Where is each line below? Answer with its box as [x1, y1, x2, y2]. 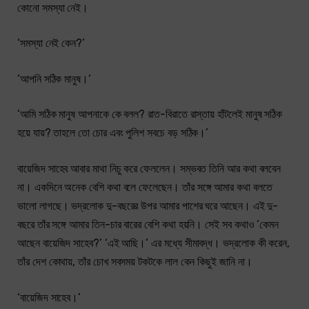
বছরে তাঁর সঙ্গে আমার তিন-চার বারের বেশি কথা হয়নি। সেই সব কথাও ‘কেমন [17, 218, 279, 232]
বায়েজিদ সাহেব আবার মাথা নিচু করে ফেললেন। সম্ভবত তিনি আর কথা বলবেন [17, 162, 281, 176]
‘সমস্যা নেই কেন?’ [17, 37, 85, 50]
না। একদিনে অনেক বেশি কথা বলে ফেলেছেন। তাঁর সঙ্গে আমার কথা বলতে [17, 181, 272, 195]
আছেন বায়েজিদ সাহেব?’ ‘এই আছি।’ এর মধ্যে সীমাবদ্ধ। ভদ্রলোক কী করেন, [17, 237, 290, 250]
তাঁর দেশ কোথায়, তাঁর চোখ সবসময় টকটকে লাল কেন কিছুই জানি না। [17, 255, 252, 269]
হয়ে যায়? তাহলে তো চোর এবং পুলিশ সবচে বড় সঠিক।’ [17, 126, 209, 140]
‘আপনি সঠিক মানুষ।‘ [17, 72, 91, 86]
